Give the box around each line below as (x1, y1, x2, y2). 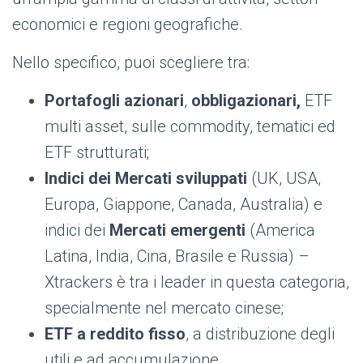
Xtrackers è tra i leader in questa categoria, (45, 272, 349, 293)
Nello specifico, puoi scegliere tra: (12, 53, 250, 73)
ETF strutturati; (45, 143, 149, 163)
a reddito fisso (77, 324, 186, 344)
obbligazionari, (191, 91, 301, 111)
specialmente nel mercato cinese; (45, 298, 284, 318)
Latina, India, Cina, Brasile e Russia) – (45, 246, 310, 267)
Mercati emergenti (109, 220, 250, 241)
